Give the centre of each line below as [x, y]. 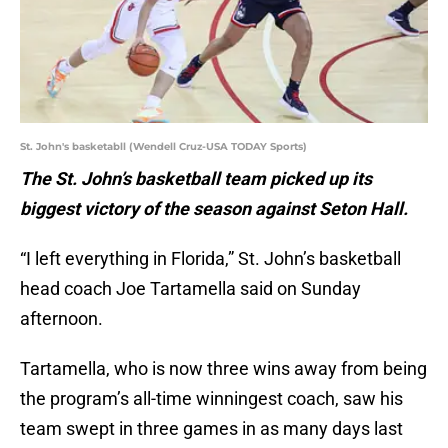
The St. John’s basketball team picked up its [196, 179]
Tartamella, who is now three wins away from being [223, 369]
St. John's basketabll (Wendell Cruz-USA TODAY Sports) [163, 147]
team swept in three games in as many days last [211, 429]
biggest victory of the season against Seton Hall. [216, 209]
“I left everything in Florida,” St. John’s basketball [210, 259]
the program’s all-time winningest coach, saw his [211, 399]
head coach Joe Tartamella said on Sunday [190, 289]
